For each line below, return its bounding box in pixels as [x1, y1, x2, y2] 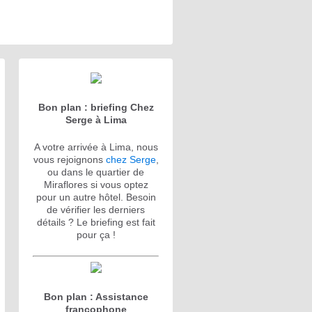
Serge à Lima [65, 114, 127, 125]
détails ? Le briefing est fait [36, 217, 155, 228]
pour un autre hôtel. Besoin [36, 192, 156, 203]
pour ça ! [76, 229, 116, 240]
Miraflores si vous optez [43, 179, 148, 190]
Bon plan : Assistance [43, 291, 148, 302]
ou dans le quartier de [47, 166, 144, 178]
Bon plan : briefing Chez [38, 102, 154, 113]
